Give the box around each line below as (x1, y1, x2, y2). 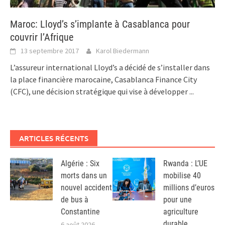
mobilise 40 (163, 171, 201, 181)
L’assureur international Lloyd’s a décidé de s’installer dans (10, 62, 210, 73)
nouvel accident (61, 183, 112, 193)
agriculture (163, 207, 198, 217)
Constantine (61, 207, 100, 217)
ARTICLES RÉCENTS (19, 133, 88, 144)
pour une (163, 195, 192, 205)
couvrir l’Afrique (10, 31, 73, 44)
